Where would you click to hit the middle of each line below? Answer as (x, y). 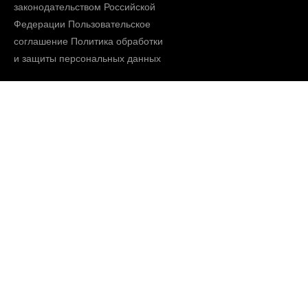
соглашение (41, 41)
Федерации (41, 24)
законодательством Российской (85, 7)
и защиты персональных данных (87, 58)
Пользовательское (109, 24)
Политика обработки (117, 41)
